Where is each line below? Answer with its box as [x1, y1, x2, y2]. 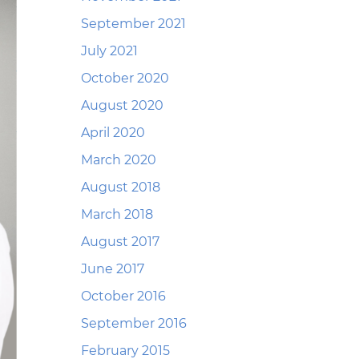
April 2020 [81, 125, 145, 140]
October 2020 [81, 71, 169, 86]
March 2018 [81, 207, 153, 222]
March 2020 [81, 152, 156, 167]
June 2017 [81, 261, 144, 276]
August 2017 [81, 234, 159, 249]
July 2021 [81, 43, 138, 58]
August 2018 [81, 179, 160, 195]
